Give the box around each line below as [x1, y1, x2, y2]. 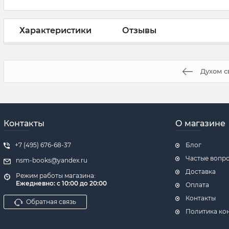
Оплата [186, 181, 209, 189]
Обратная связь [26, 198, 76, 205]
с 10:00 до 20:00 [57, 179, 107, 187]
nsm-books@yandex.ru [16, 156, 87, 164]
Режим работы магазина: [16, 172, 96, 179]
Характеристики [19, 25, 91, 35]
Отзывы [122, 25, 156, 35]
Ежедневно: [16, 179, 57, 187]
